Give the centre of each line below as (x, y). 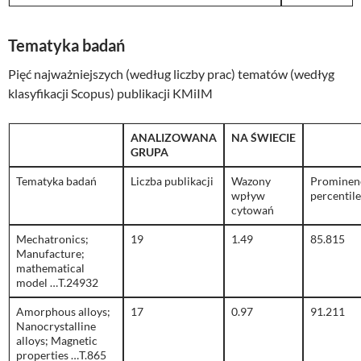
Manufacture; (50, 254)
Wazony (251, 181)
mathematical (50, 268)
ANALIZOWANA (174, 138)
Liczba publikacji (172, 181)
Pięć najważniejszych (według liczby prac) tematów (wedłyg (171, 74)
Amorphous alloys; (63, 312)
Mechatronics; (52, 239)
